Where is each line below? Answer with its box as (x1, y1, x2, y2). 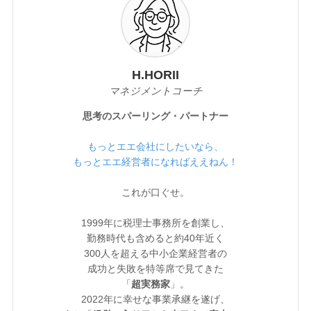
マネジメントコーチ (108, 85, 203, 96)
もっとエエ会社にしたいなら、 (87, 140, 224, 152)
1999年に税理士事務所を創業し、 (81, 217, 230, 228)
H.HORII (132, 67, 179, 82)
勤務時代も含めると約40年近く (87, 232, 224, 244)
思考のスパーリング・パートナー (83, 110, 228, 121)
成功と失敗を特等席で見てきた (87, 262, 224, 274)
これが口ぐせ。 (121, 186, 190, 198)
